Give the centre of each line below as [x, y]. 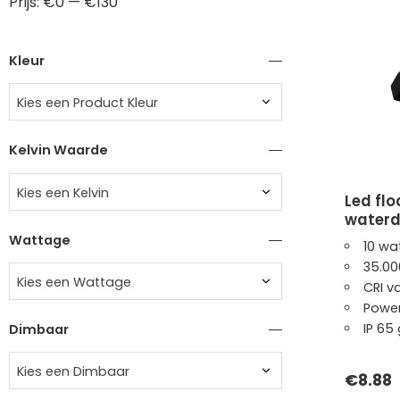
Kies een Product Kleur [87, 103]
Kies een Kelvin [63, 192]
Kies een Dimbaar [73, 372]
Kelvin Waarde [58, 150]
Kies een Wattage [74, 282]
